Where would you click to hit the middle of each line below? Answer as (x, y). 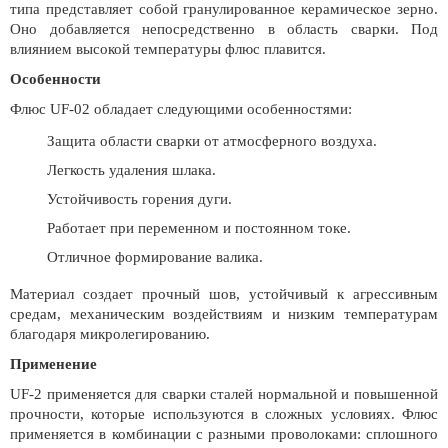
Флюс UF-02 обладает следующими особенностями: (181, 109)
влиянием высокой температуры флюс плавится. (168, 49)
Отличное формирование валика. (155, 257)
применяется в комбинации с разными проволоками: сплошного (224, 434)
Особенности (55, 79)
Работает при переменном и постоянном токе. (199, 228)
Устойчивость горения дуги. (139, 199)
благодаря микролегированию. (110, 334)
